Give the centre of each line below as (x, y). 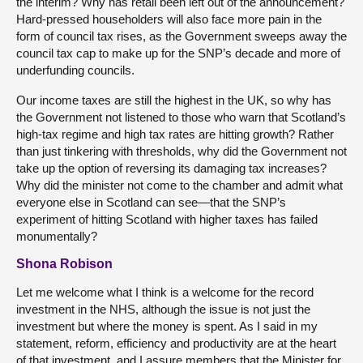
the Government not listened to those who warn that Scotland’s (181, 117)
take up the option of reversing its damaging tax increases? (171, 168)
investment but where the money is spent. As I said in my (167, 326)
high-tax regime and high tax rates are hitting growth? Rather (175, 134)
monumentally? (57, 236)
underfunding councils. (75, 70)
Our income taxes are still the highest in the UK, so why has (174, 100)
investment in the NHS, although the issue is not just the (163, 309)
